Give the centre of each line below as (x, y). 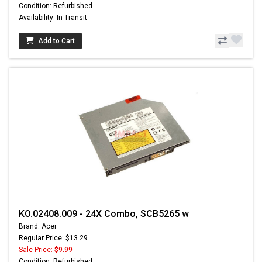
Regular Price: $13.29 (53, 238)
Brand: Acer (38, 226)
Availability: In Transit (53, 17)
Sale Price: (37, 249)
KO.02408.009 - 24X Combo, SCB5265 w (104, 213)
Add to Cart (56, 41)
